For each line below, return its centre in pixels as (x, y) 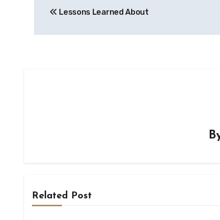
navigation (73, 18)
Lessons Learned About (103, 12)
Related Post (62, 196)
